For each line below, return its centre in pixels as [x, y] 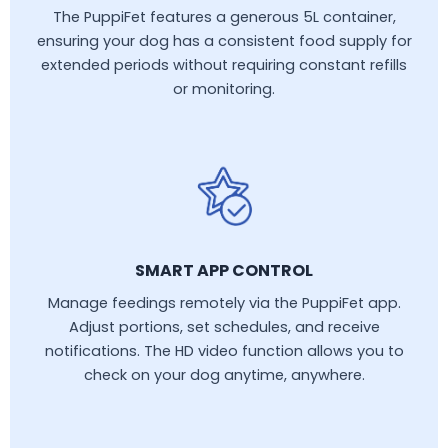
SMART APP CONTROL [224, 271]
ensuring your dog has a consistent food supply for [224, 41]
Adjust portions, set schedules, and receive [224, 327]
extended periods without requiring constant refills [224, 65]
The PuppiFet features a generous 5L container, [224, 17]
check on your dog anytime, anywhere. [224, 375]
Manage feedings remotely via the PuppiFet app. [224, 303]
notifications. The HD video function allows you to [224, 351]
